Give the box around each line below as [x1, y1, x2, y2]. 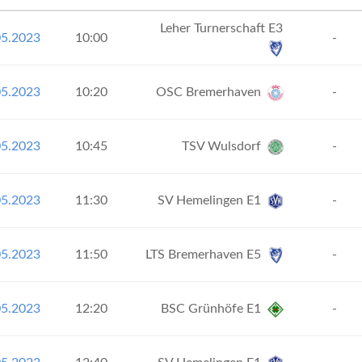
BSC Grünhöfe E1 [161, 302, 264, 315]
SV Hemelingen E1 [158, 194, 264, 207]
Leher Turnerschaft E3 [160, 22, 286, 35]
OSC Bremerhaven [156, 86, 264, 99]
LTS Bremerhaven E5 [145, 248, 264, 261]
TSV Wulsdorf [182, 140, 264, 153]
